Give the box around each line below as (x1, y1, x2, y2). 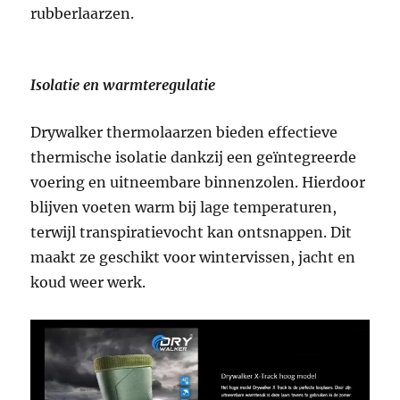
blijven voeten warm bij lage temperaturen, (30, 198, 337, 217)
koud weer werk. (30, 273, 146, 292)
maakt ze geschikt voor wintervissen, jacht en (30, 248, 356, 267)
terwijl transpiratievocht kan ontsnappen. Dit (30, 223, 353, 242)
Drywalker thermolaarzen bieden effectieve (30, 123, 338, 142)
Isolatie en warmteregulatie (30, 76, 216, 95)
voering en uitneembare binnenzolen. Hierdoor (30, 173, 366, 192)
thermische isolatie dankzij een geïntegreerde (30, 148, 357, 167)
